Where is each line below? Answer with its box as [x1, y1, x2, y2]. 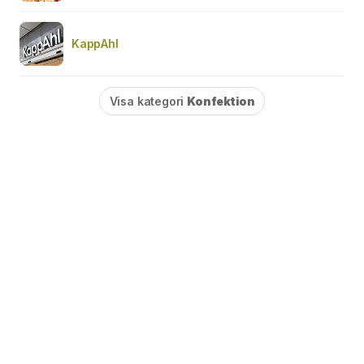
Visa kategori [109, 94, 188, 108]
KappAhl [71, 37, 119, 50]
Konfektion [187, 94, 255, 108]
